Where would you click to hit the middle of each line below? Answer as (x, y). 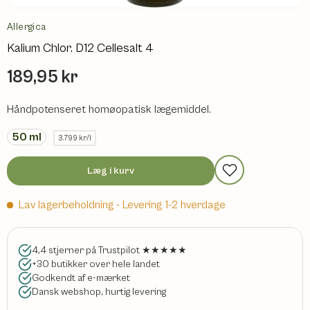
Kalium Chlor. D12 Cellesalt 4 (80, 48)
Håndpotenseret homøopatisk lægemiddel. (109, 109)
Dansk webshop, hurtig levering (99, 291)
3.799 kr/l (74, 138)
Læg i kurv (111, 171)
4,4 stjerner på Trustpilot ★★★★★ (109, 250)
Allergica (27, 27)
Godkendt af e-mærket (81, 277)
